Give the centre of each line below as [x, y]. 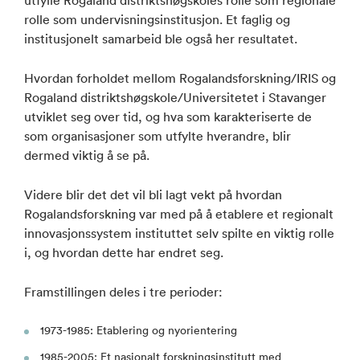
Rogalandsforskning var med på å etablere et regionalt [179, 213]
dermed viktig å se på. [87, 155]
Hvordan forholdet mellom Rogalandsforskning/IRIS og [180, 78]
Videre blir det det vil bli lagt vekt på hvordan [153, 194]
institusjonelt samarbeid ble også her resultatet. [161, 38]
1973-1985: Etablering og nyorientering [139, 330]
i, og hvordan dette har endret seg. [124, 252]
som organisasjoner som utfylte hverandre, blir [157, 135]
